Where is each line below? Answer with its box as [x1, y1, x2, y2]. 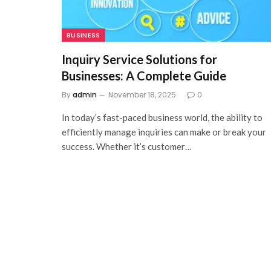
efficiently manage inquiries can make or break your [62, 126, 266, 138]
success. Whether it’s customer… [62, 141, 192, 152]
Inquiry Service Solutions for [62, 52, 217, 67]
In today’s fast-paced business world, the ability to [62, 112, 263, 123]
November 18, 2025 [108, 90, 176, 100]
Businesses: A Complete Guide [62, 68, 226, 83]
